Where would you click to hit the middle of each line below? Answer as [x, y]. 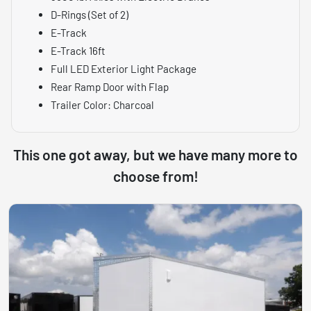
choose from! [155, 176]
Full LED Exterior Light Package [124, 68]
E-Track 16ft [78, 50]
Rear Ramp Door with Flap [110, 86]
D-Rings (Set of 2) [90, 14]
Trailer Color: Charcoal [102, 104]
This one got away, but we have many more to [155, 154]
